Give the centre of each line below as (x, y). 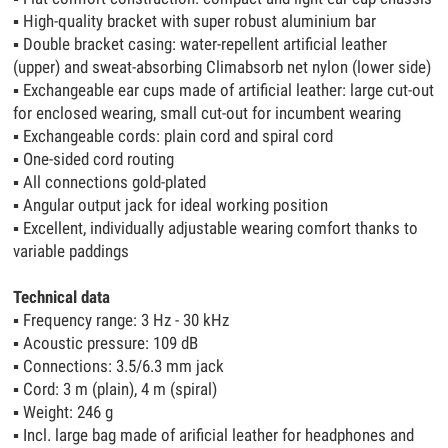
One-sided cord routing (97, 160)
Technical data (62, 298)
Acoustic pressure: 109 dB (109, 344)
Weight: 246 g (66, 413)
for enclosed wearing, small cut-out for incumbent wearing (207, 114)
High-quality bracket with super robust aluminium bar (198, 22)
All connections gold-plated (113, 183)
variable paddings (71, 252)
